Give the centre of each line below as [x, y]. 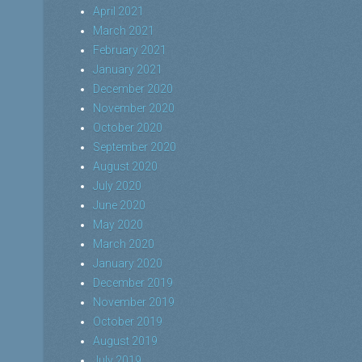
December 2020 [133, 88]
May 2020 [118, 224]
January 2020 [128, 263]
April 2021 [118, 11]
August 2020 [125, 166]
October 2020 [128, 127]
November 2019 [134, 302]
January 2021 [128, 69]
